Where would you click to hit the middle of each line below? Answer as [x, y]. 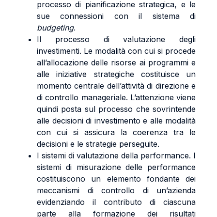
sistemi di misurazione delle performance [116, 167]
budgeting [55, 28]
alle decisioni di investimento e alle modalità [116, 121]
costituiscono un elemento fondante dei [116, 179]
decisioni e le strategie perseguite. [98, 144]
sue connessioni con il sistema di [116, 16]
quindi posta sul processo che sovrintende [116, 109]
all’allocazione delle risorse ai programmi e [116, 62]
